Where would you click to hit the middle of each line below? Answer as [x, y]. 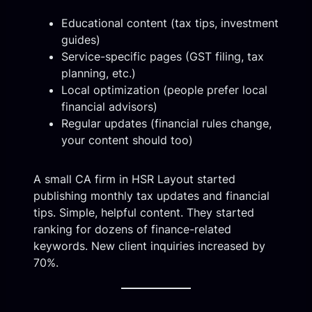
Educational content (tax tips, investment [170, 23]
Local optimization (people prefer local [164, 89]
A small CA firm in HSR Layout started [134, 179]
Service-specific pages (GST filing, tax [163, 56]
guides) [81, 39]
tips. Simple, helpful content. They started [144, 212]
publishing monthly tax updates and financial [151, 195]
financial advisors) [109, 106]
